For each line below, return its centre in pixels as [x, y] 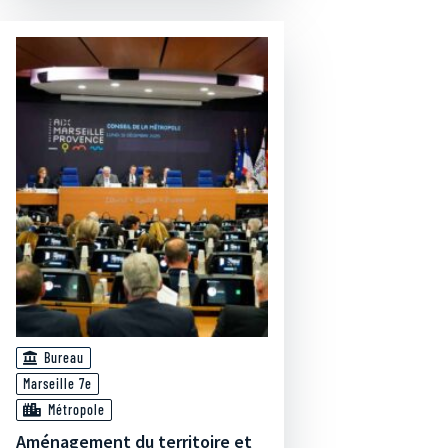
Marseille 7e [57, 383]
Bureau [64, 357]
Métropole [76, 409]
